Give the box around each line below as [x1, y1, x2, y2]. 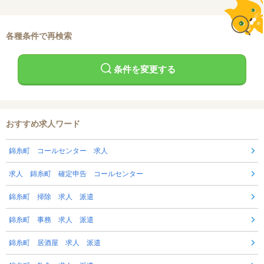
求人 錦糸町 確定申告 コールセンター [9, 169, 143, 178]
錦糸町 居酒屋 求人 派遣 [9, 238, 101, 247]
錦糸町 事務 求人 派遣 [9, 215, 94, 224]
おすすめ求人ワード [6, 118, 80, 128]
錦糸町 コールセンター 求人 [9, 146, 108, 155]
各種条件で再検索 [6, 31, 72, 41]
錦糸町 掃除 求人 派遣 [9, 192, 94, 201]
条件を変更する [114, 64, 176, 75]
